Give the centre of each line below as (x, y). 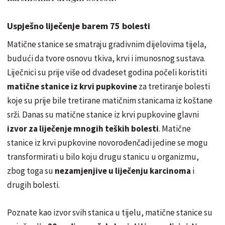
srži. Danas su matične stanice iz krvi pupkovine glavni (103, 115)
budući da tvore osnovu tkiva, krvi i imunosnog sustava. (106, 59)
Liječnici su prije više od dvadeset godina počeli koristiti (107, 73)
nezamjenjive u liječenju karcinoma (123, 171)
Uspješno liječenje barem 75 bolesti (79, 26)
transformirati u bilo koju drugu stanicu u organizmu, (103, 157)
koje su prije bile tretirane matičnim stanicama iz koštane (110, 101)
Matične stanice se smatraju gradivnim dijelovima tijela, (107, 44)
